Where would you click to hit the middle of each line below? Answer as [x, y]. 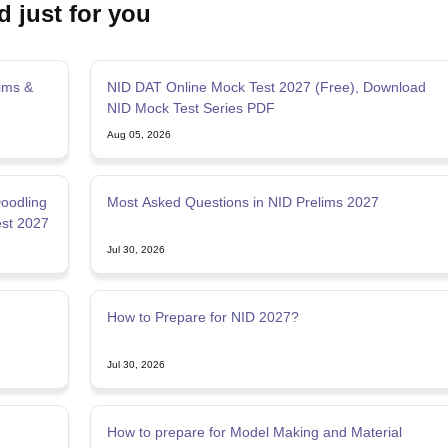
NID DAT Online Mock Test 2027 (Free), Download [266, 86]
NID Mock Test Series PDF [190, 107]
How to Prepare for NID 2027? [202, 316]
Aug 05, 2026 [138, 134]
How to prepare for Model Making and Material [254, 431]
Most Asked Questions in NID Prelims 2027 [242, 201]
